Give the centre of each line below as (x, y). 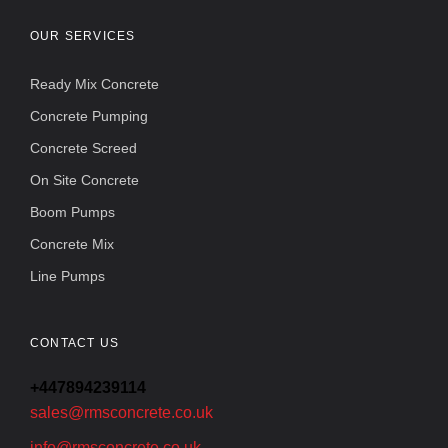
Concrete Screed (83, 148)
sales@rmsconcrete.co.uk (121, 412)
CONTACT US (74, 343)
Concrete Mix (72, 244)
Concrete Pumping (89, 116)
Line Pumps (67, 276)
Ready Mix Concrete (94, 84)
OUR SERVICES (83, 36)
